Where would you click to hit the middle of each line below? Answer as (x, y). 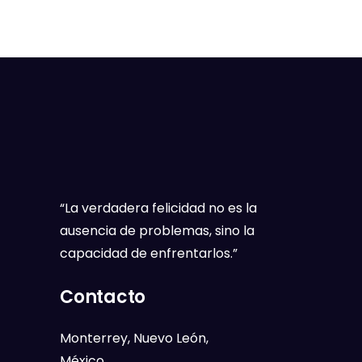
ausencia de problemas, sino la (157, 230)
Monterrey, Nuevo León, (134, 338)
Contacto (103, 297)
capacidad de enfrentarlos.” (149, 253)
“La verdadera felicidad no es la (158, 208)
